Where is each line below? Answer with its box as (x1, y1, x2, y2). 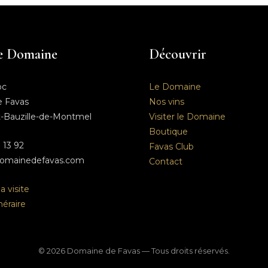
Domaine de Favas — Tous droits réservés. (65, 245, 230, 255)
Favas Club (149, 141, 194, 152)
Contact (149, 156, 183, 167)
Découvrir (149, 45, 207, 63)
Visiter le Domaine (149, 111, 226, 122)
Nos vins (149, 96, 185, 107)
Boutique (149, 126, 188, 137)
